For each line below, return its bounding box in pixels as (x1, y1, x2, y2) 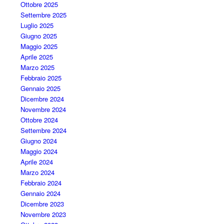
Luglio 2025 (20, 20, 53, 30)
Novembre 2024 (20, 104, 66, 114)
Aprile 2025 (20, 51, 53, 61)
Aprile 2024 (20, 156, 53, 166)
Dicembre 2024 (20, 93, 64, 103)
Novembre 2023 (20, 209, 66, 219)
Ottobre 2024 (20, 114, 58, 124)
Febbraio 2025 (20, 72, 61, 82)
